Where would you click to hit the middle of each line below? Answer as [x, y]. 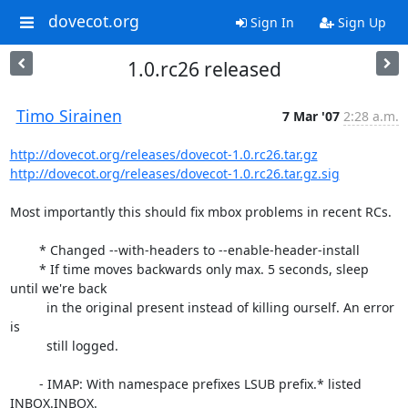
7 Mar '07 [311, 116]
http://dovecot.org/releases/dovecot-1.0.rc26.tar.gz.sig [174, 173]
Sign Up [360, 22]
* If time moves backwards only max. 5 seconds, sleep [24, 269]
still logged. [24, 346]
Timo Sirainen [69, 116]
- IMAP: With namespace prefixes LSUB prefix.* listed [24, 384]
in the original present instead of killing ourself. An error [24, 307]
